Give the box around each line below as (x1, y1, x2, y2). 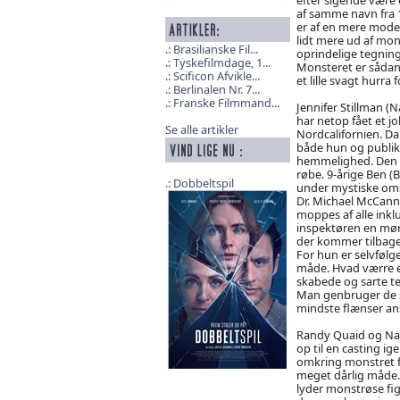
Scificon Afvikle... (172, 68, 260, 85)
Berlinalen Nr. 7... (172, 81, 260, 98)
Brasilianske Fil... (172, 41, 258, 58)
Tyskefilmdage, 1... (172, 54, 271, 71)
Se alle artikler (164, 121, 238, 138)
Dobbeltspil (172, 175, 234, 192)
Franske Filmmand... (172, 95, 279, 112)
